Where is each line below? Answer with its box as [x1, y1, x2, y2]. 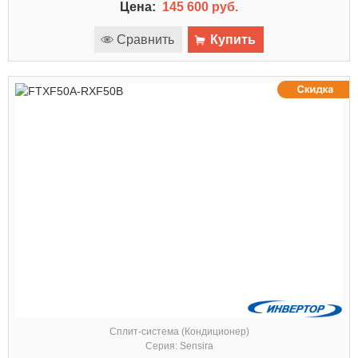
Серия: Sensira [145, 340, 213, 352]
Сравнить [117, 32, 174, 46]
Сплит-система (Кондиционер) [109, 325, 249, 337]
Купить [210, 32, 256, 46]
